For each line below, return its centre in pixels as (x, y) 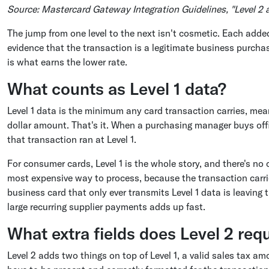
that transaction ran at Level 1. (72, 139)
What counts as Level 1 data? (117, 89)
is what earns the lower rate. (67, 62)
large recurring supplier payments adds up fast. (106, 207)
